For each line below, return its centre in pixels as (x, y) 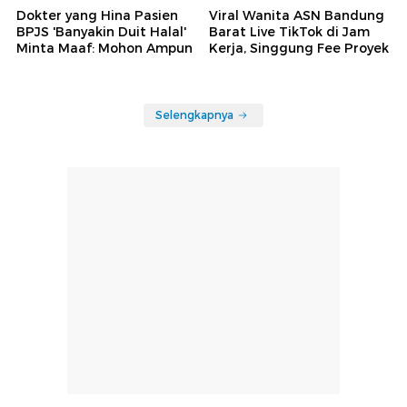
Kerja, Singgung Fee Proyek (299, 48)
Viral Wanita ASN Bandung (297, 15)
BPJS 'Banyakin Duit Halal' (101, 31)
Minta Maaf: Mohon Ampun (104, 48)
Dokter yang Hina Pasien (97, 15)
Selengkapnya (194, 114)
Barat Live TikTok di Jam (289, 31)
